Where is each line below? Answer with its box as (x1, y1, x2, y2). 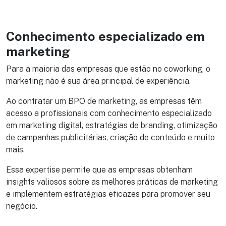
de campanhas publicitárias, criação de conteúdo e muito (6, 132, 215, 142)
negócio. (6, 201, 37, 211)
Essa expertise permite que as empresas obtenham (6, 164, 193, 175)
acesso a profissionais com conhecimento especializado (6, 108, 212, 118)
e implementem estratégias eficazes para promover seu (6, 189, 210, 199)
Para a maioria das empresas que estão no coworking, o (6, 64, 210, 74)
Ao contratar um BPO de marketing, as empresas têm (6, 96, 202, 106)
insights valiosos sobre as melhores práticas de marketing (6, 177, 218, 187)
